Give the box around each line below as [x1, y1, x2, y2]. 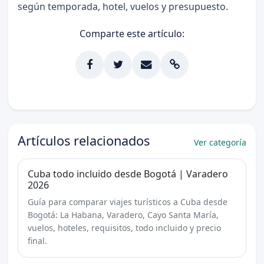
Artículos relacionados [17, 132, 150, 150]
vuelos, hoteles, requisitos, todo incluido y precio [27, 222, 221, 234]
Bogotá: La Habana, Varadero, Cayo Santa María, [27, 209, 219, 221]
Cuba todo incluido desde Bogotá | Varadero [27, 167, 228, 181]
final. [27, 235, 47, 247]
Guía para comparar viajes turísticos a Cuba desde [27, 196, 227, 208]
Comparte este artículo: [80, 27, 184, 41]
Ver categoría [194, 137, 247, 148]
